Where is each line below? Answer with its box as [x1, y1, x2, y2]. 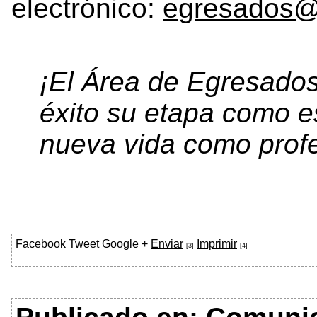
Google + [102, 238, 148, 250]
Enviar [151, 238, 183, 250]
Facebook [16, 238, 66, 250]
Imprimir [197, 238, 237, 250]
